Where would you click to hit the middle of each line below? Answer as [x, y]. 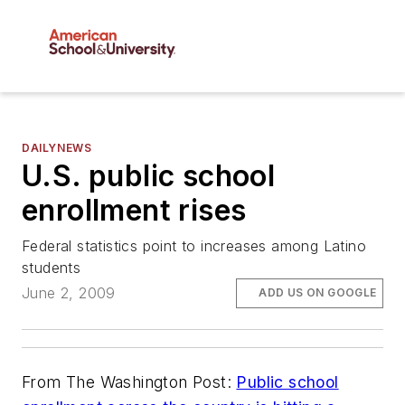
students [52, 268]
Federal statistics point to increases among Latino [194, 246]
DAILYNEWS [57, 148]
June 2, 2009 [69, 293]
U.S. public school [149, 176]
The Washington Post [146, 381]
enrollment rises [134, 211]
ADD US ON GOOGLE [318, 293]
